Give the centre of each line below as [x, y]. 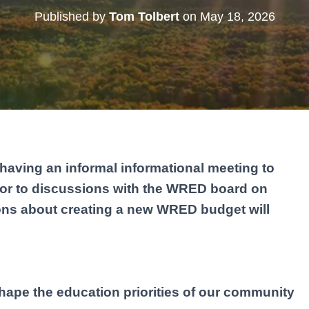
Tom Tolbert [144, 16]
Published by [71, 16]
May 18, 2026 [237, 16]
